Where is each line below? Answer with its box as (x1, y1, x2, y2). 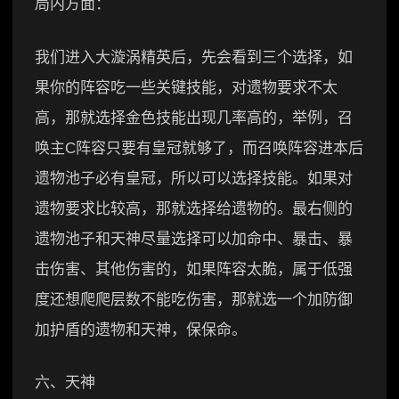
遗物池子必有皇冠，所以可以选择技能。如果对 (35, 169, 353, 187)
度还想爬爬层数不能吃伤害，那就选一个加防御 (35, 290, 353, 308)
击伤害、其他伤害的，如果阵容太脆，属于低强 (35, 260, 353, 278)
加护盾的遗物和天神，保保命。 (35, 321, 247, 338)
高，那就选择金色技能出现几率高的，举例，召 (35, 109, 353, 126)
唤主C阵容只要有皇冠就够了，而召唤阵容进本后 (35, 139, 363, 157)
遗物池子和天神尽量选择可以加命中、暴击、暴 (35, 230, 353, 248)
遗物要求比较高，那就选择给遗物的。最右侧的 (35, 199, 353, 217)
